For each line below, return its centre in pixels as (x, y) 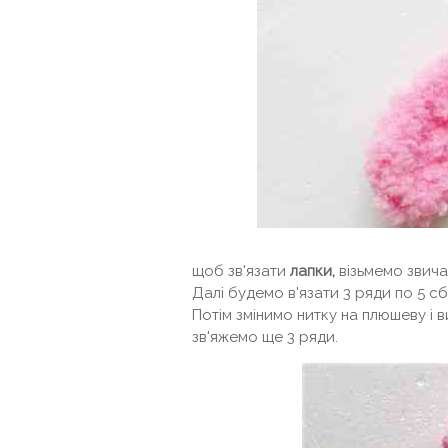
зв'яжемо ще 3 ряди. (265, 337)
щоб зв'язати (241, 271)
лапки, (312, 271)
